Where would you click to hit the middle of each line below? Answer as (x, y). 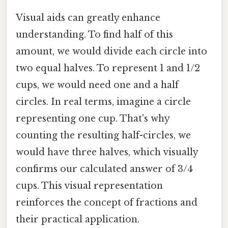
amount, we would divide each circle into (111, 51)
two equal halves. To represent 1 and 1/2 (108, 68)
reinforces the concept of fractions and (107, 202)
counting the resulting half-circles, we (103, 135)
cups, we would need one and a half (97, 85)
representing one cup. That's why (93, 118)
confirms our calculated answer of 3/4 (104, 169)
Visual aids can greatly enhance (88, 18)
